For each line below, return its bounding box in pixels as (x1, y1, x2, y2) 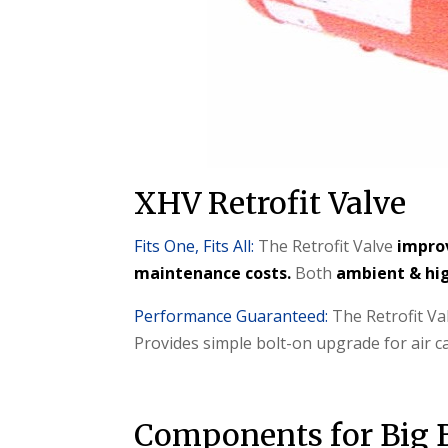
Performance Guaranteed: (134, 305, 329, 328)
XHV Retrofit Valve (134, 184, 407, 223)
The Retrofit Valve (254, 235, 398, 258)
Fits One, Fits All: (134, 235, 255, 258)
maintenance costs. (134, 262, 292, 285)
